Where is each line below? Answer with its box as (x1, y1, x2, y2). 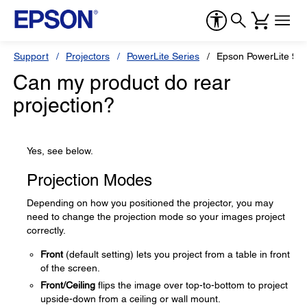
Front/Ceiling (40, 280, 95, 291)
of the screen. (40, 262, 100, 273)
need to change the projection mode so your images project (27, 211, 285, 222)
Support (14, 51, 49, 62)
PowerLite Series (127, 51, 199, 62)
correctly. (27, 225, 66, 236)
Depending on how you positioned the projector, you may (27, 197, 273, 208)
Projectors (66, 51, 110, 62)
